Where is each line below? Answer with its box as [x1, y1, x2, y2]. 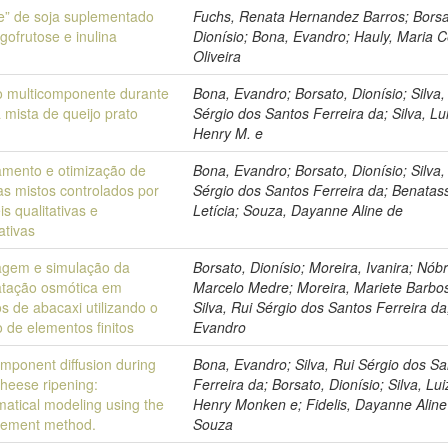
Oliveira [193, 46, 242, 66]
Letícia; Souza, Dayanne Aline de [193, 200, 404, 220]
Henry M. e [193, 123, 264, 143]
